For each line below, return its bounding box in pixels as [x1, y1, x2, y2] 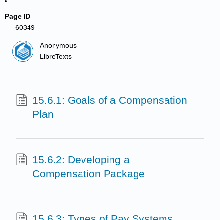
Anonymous [40, 42, 77, 50]
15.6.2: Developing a [32, 153, 130, 165]
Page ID [5, 12, 31, 20]
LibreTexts [40, 53, 72, 60]
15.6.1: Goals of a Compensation [32, 94, 187, 106]
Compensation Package [32, 167, 145, 179]
